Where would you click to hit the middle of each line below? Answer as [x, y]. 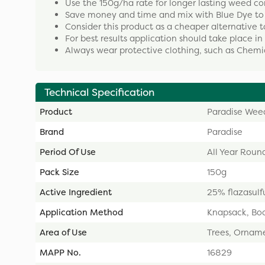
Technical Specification [99, 92]
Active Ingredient [76, 192]
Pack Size [59, 172]
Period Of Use [68, 152]
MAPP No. [60, 252]
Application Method [81, 212]
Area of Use [63, 232]
